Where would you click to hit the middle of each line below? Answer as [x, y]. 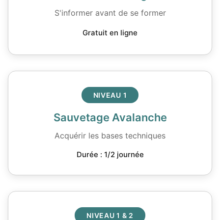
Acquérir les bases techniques [110, 136]
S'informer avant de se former [110, 13]
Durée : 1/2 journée [110, 154]
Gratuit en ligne [110, 33]
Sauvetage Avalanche [110, 117]
